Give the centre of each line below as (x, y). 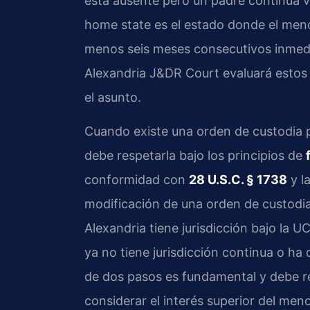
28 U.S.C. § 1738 (238, 180)
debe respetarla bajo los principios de (195, 156)
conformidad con (137, 180)
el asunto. (113, 97)
